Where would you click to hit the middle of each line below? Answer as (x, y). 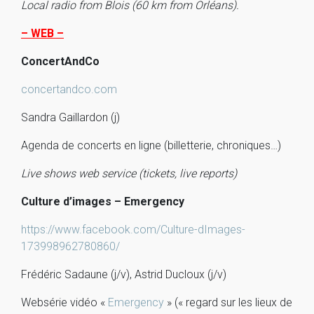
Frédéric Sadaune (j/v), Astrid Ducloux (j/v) (124, 274)
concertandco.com (69, 89)
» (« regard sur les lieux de (228, 302)
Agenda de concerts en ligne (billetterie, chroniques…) (151, 145)
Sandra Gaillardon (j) (70, 117)
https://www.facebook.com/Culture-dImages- (133, 230)
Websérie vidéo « (64, 302)
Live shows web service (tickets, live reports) (129, 173)
